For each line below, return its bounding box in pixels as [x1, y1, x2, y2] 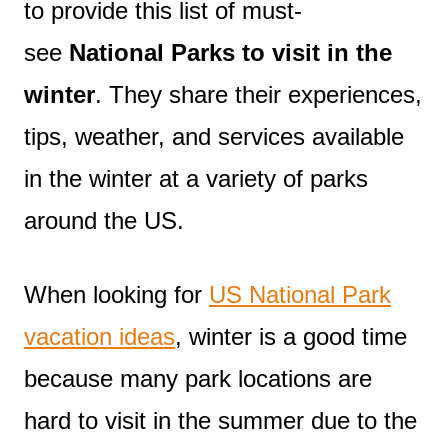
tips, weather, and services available [24, 122, 404, 150]
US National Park [209, 280, 391, 308]
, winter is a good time [175, 322, 407, 350]
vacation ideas [24, 322, 175, 350]
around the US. [24, 206, 184, 234]
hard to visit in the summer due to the [24, 406, 417, 434]
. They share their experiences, [95, 80, 422, 108]
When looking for [24, 280, 209, 308]
